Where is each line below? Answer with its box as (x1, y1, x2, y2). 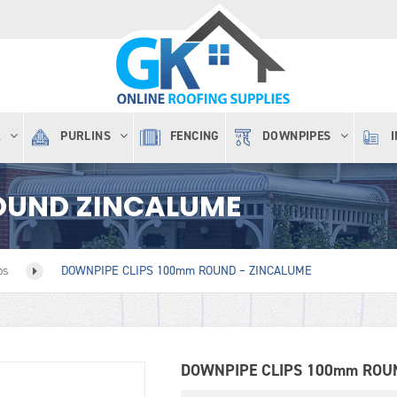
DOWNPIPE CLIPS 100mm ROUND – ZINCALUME (61, 262, 312, 279)
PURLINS (60, 128, 112, 144)
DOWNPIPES (261, 128, 331, 144)
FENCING (170, 128, 220, 144)
